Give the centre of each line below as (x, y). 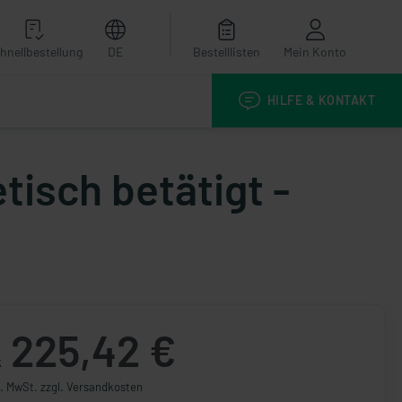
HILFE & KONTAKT (321, 100)
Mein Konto (315, 52)
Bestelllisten (227, 52)
